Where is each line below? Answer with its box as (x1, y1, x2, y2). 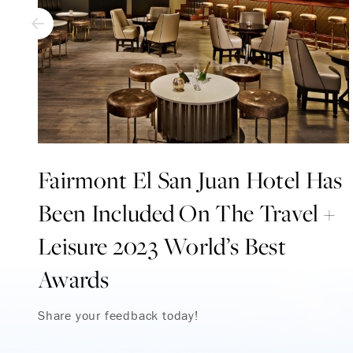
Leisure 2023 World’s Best (38, 229, 287, 262)
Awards (38, 262, 109, 295)
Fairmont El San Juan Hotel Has (38, 163, 343, 195)
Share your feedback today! (38, 307, 199, 323)
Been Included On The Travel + (38, 196, 336, 229)
